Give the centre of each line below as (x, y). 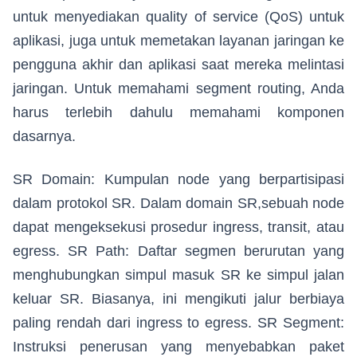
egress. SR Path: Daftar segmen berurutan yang (178, 251)
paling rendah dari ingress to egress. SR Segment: (178, 323)
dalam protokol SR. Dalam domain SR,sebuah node (178, 204)
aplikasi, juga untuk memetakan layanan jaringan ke (178, 41)
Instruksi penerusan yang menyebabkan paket (178, 347)
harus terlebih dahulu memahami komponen (178, 113)
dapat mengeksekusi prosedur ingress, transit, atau (178, 228)
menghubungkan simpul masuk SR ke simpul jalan (178, 275)
